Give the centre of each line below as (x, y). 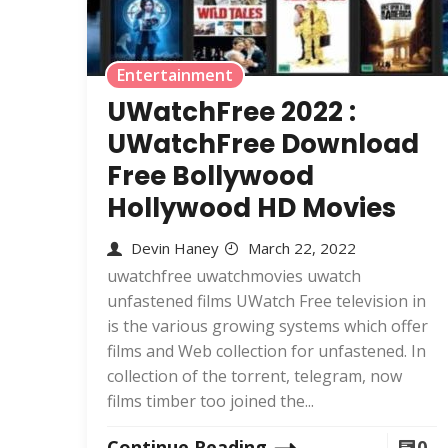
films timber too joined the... (210, 401)
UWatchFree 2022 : (231, 112)
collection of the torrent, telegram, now (254, 376)
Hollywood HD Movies (251, 208)
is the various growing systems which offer (267, 326)
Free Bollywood (210, 176)
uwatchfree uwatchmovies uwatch (234, 276)
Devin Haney (175, 248)
